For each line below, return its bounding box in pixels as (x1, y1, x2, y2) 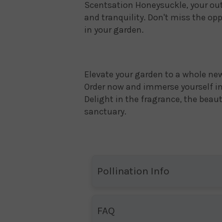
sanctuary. (84, 106, 126, 117)
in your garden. (84, 24, 144, 35)
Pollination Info (97, 165, 169, 177)
